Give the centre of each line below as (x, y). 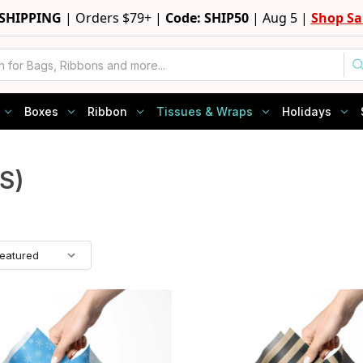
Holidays (306, 111)
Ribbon (107, 111)
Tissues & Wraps (204, 111)
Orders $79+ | (120, 18)
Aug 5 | (286, 18)
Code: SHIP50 (207, 18)
